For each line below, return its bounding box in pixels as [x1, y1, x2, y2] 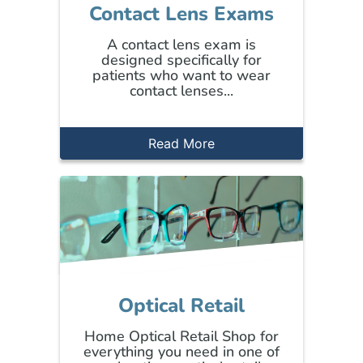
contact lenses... [130, 81, 233, 101]
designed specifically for [101, 50, 262, 70]
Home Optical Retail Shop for [84, 326, 279, 346]
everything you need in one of [83, 341, 280, 361]
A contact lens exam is [107, 35, 256, 55]
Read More [148, 135, 215, 152]
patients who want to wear [92, 66, 271, 86]
